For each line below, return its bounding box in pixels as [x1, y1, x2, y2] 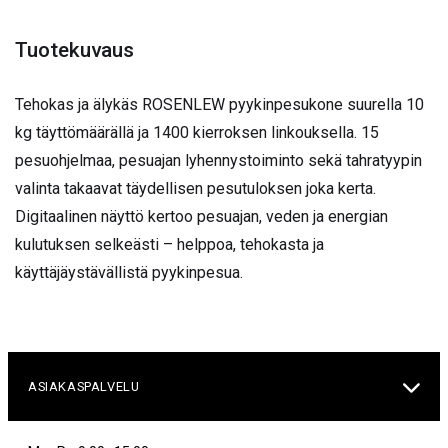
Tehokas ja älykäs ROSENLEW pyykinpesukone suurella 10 [15, 95, 424, 115]
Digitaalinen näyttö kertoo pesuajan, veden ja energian [15, 207, 388, 227]
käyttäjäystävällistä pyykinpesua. [15, 263, 243, 283]
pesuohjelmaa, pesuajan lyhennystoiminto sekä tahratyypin [15, 151, 422, 171]
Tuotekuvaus [15, 38, 134, 63]
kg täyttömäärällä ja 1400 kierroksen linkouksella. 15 [15, 123, 379, 143]
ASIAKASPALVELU [28, 378, 140, 394]
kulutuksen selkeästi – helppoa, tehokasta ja [15, 235, 324, 255]
